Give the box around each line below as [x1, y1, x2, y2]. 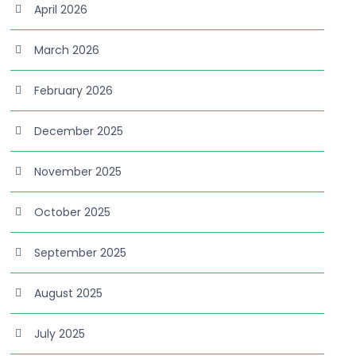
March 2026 [34, 42, 100, 58]
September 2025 [34, 245, 127, 261]
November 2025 [34, 164, 122, 180]
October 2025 [34, 204, 111, 220]
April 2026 [34, 2, 88, 17]
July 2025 [34, 326, 86, 342]
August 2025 [34, 285, 103, 301]
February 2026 [34, 83, 114, 99]
